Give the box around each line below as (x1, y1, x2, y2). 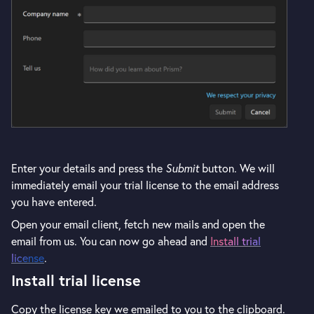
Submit (165, 161, 199, 175)
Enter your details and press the (11, 161, 165, 175)
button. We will (199, 161, 275, 175)
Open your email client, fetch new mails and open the (11, 217, 265, 231)
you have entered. (11, 195, 97, 209)
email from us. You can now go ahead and (11, 234, 210, 248)
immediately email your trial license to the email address (11, 178, 279, 192)
